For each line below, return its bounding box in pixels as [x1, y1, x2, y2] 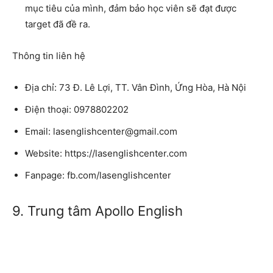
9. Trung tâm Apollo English [12, 202, 183, 219]
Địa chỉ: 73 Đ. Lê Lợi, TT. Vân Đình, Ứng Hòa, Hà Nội [25, 81, 246, 93]
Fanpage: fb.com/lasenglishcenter [25, 169, 171, 181]
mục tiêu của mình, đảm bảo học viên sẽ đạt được [25, 2, 236, 14]
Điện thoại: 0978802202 [25, 103, 129, 115]
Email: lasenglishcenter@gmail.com [25, 125, 177, 137]
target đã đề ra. [25, 18, 90, 30]
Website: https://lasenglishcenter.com [25, 147, 187, 159]
